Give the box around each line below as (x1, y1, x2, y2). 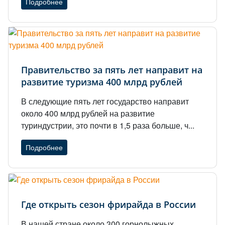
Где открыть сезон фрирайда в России (21, 198, 196, 210)
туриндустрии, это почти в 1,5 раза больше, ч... (21, 119, 194, 131)
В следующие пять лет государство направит (21, 95, 189, 107)
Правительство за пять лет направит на (21, 63, 202, 76)
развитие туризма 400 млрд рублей (21, 75, 182, 88)
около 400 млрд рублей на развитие (21, 107, 155, 119)
